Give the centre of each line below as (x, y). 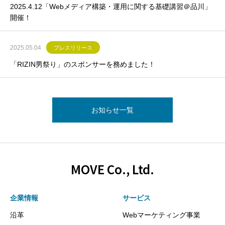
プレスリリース (73, 48)
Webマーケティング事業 (161, 215)
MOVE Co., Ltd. (113, 169)
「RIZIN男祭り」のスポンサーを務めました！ (83, 65)
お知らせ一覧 (113, 110)
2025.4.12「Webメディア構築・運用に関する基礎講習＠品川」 (111, 7)
